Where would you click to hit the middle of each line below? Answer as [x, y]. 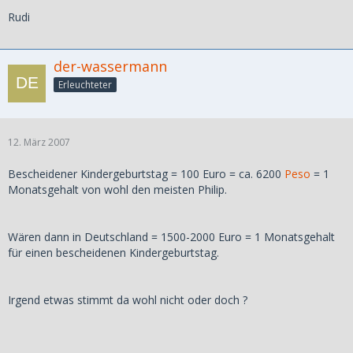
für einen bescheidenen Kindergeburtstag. [113, 252]
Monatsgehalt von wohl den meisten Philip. [117, 189]
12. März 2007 [39, 142]
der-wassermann [110, 66]
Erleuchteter [85, 84]
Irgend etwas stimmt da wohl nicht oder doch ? [128, 299]
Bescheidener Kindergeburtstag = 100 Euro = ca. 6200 [146, 173]
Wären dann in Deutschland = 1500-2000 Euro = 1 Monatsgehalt [171, 236]
